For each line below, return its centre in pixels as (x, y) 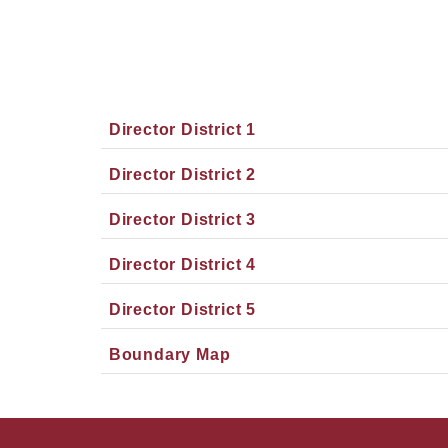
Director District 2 (182, 174)
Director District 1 (182, 129)
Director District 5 (182, 309)
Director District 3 (182, 219)
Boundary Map (169, 354)
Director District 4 (182, 264)
